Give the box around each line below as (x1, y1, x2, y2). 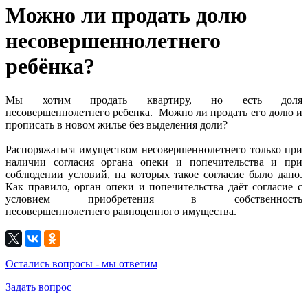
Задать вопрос (5, 280, 71, 293)
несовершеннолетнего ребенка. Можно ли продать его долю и (5, 106, 302, 118)
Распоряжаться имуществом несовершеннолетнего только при (5, 143, 302, 155)
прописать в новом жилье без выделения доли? (5, 118, 228, 131)
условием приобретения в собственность (5, 192, 302, 205)
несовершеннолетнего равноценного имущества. (5, 205, 236, 217)
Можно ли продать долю (5, 3, 247, 28)
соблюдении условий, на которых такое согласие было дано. (5, 168, 302, 180)
